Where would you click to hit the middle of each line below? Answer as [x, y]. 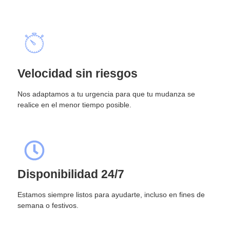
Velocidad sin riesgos [78, 73]
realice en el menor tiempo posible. [74, 104]
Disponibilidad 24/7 [71, 174]
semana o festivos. [48, 205]
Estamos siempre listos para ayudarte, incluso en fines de [111, 194]
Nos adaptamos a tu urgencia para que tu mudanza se [106, 94]
